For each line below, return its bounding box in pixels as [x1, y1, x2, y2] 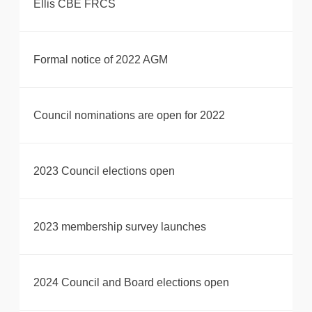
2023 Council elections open [33, 165, 175, 178]
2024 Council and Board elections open [33, 276, 229, 289]
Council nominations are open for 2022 [33, 109, 225, 122]
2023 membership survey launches [33, 221, 206, 233]
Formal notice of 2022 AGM [33, 54, 168, 66]
